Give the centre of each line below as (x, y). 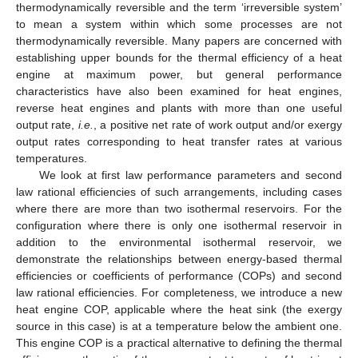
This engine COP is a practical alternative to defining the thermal (179, 342)
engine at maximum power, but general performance (179, 74)
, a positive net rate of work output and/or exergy (218, 124)
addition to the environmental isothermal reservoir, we (179, 242)
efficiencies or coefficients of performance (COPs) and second (179, 275)
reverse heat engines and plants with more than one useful (179, 107)
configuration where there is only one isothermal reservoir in (179, 225)
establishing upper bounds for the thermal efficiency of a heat (179, 57)
